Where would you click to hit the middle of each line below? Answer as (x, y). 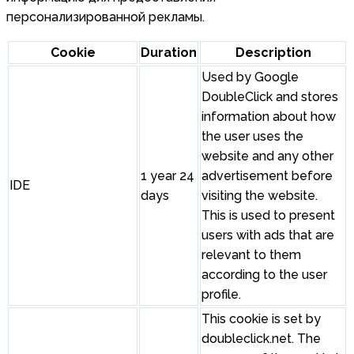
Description (273, 53)
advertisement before (267, 176)
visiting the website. (260, 196)
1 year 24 (168, 176)
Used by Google (250, 77)
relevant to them (251, 255)
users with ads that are (268, 235)
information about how (269, 117)
